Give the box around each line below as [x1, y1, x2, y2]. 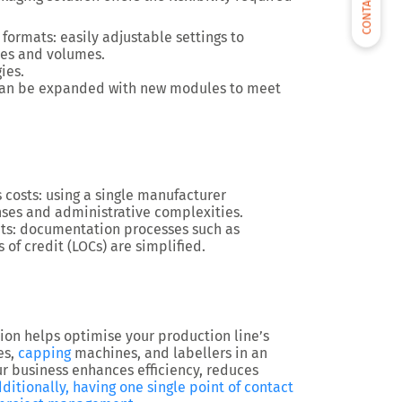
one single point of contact [119, 379, 293, 396]
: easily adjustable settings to [53, 29, 244, 46]
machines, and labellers [71, 345, 232, 362]
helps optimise [21, 328, 126, 345]
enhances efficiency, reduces [72, 362, 258, 379]
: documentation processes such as [13, 221, 240, 238]
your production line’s [126, 328, 269, 345]
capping [18, 345, 71, 362]
